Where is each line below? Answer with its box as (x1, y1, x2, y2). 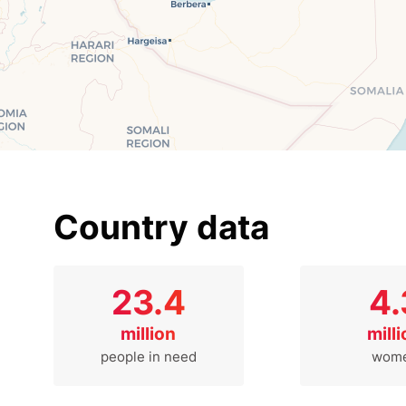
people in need (100, 348, 197, 366)
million (121, 324, 177, 345)
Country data (53, 206, 269, 247)
